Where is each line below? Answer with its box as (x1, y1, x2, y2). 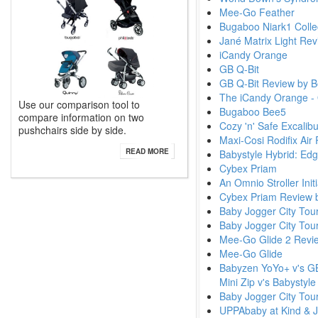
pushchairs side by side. (18, 123, 126, 137)
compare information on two (18, 110, 144, 124)
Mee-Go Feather (219, 5, 295, 19)
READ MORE (126, 146, 169, 156)
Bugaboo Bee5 (219, 104, 286, 119)
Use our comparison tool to (18, 97, 140, 111)
